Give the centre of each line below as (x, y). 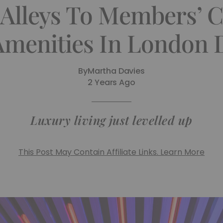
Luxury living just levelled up (111, 120)
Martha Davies (116, 71)
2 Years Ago (111, 82)
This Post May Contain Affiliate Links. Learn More (111, 152)
